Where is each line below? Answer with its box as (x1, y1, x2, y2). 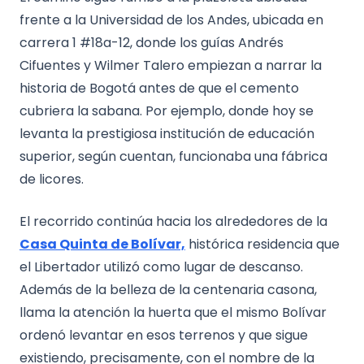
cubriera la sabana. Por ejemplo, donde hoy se (19, 101, 314, 120)
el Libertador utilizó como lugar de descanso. (19, 257, 303, 276)
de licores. (19, 169, 87, 188)
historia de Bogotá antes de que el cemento (19, 78, 299, 97)
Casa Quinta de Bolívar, (19, 234, 185, 253)
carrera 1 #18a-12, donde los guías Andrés (19, 32, 284, 52)
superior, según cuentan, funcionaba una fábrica (19, 146, 327, 166)
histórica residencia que (185, 234, 340, 253)
